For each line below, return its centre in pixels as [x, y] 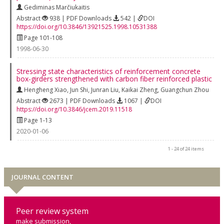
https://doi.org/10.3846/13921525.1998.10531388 [87, 26]
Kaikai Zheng [139, 89]
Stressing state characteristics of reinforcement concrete [108, 71]
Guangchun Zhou [185, 89]
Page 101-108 [42, 37]
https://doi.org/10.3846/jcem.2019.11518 [74, 109]
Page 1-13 [37, 120]
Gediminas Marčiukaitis [57, 7]
